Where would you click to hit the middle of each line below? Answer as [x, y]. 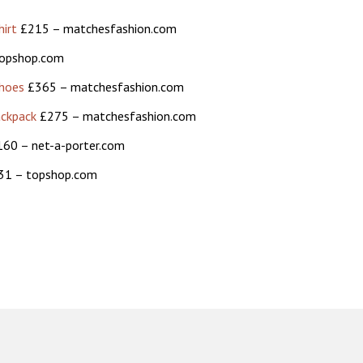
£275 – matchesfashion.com [116, 116]
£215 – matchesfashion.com [96, 28]
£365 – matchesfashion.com [104, 87]
